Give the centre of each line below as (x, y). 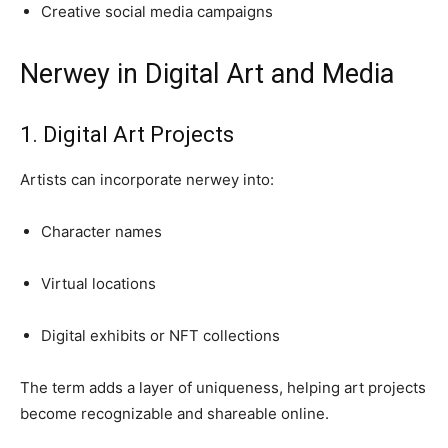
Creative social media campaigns (157, 12)
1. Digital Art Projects (127, 135)
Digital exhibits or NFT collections (160, 336)
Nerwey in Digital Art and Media (207, 74)
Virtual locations (98, 284)
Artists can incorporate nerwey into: (147, 180)
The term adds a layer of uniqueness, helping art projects (223, 388)
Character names (101, 232)
